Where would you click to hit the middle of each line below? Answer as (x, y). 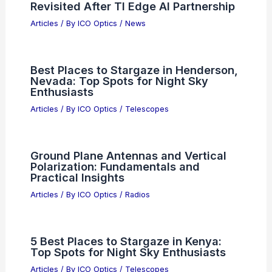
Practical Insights (77, 177)
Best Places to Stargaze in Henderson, (134, 70)
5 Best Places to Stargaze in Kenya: (126, 241)
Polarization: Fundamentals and (115, 166)
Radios (137, 194)
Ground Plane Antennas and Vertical (128, 155)
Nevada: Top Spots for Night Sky (119, 81)
